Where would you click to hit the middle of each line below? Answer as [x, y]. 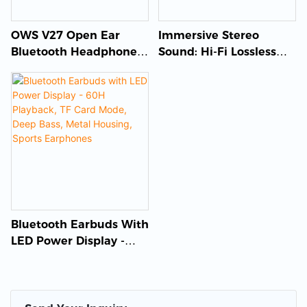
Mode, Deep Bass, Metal [78, 273]
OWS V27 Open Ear [65, 35]
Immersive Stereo [208, 35]
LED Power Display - [68, 241]
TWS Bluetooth [200, 68]
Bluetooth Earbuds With [80, 224]
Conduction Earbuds [69, 84]
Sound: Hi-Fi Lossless [217, 51]
